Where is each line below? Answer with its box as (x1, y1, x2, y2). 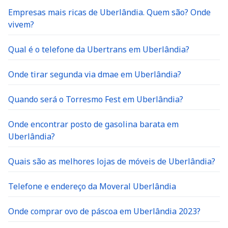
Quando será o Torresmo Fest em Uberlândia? (8, 94, 183, 105)
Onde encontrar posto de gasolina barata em (8, 119, 179, 130)
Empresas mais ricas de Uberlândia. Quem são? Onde (8, 7, 211, 18)
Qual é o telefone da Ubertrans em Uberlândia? (8, 44, 189, 55)
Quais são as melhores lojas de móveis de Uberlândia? (8, 156, 215, 167)
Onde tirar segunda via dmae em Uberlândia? (8, 69, 181, 80)
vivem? (8, 19, 34, 30)
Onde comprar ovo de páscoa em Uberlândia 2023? (8, 206, 201, 217)
